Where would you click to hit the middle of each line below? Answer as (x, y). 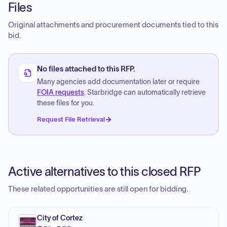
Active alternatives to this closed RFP (104, 172)
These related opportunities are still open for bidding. (98, 189)
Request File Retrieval (71, 119)
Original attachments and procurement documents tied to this (113, 25)
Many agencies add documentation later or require (118, 82)
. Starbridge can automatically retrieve (145, 92)
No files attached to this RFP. (86, 69)
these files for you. (66, 103)
